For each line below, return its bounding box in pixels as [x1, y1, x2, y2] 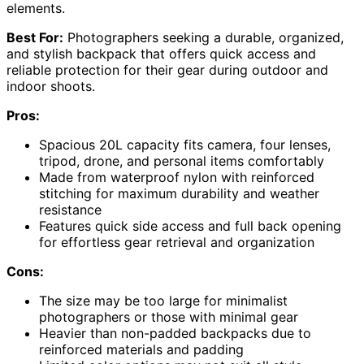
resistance [39, 201, 102, 219]
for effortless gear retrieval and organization [39, 234, 314, 251]
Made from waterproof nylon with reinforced [39, 169, 314, 186]
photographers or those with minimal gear [39, 309, 298, 326]
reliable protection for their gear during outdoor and [6, 62, 328, 79]
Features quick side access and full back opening [39, 218, 341, 235]
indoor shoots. [6, 78, 95, 95]
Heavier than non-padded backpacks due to [39, 325, 311, 342]
